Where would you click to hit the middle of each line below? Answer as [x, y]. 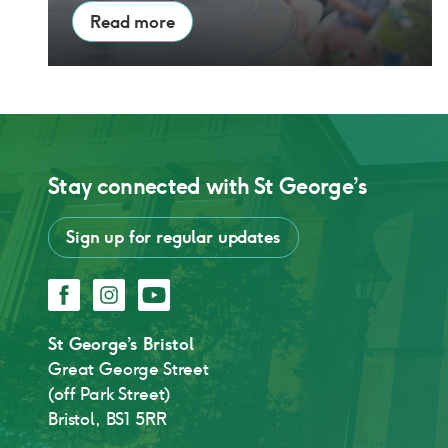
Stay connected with [151, 187]
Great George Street [128, 369]
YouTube [170, 288]
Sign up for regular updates [173, 237]
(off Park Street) [109, 394]
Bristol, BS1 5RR [107, 419]
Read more [132, 21]
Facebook [86, 288]
